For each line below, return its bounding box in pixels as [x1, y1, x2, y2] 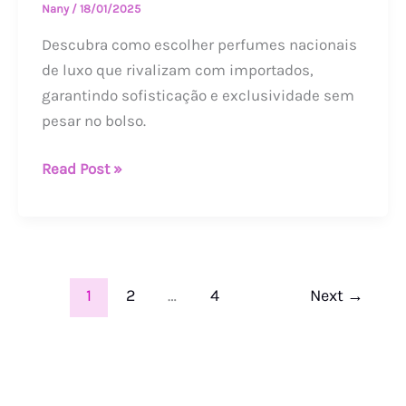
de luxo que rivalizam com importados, [41, 60, 314, 79]
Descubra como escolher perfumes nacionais [41, 34, 357, 53]
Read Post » [41, 159, 122, 179]
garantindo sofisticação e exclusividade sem [41, 85, 354, 104]
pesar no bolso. [41, 111, 146, 130]
